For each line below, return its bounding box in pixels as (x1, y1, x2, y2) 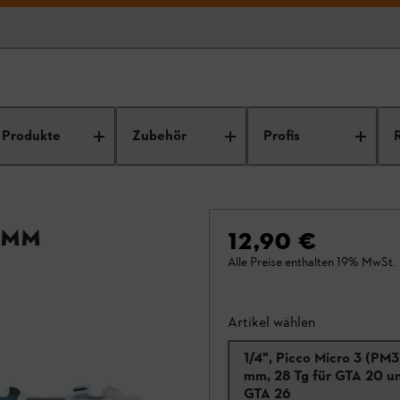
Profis (262, 126, 300, 146)
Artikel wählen (228, 313, 315, 330)
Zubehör (132, 126, 187, 146)
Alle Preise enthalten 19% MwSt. (228, 254, 396, 270)
